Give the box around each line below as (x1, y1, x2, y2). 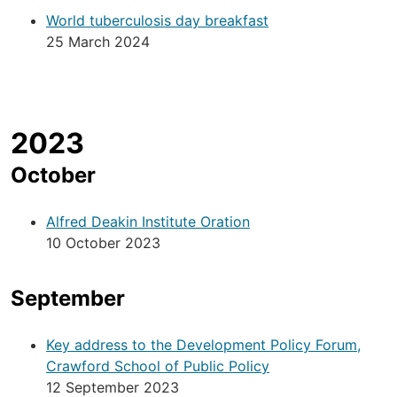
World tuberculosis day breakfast (46, 12, 269, 30)
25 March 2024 (46, 33, 150, 51)
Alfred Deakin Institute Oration (46, 213, 250, 231)
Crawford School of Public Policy (46, 357, 269, 376)
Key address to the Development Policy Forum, (46, 336, 361, 354)
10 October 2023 (46, 234, 160, 253)
